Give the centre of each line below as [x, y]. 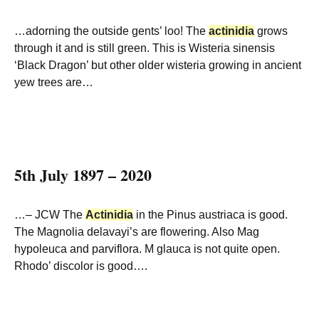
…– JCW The [50, 215]
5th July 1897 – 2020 [83, 175]
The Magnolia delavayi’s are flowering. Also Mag [137, 232]
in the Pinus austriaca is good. [210, 215]
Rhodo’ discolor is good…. [81, 266]
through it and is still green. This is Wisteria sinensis [145, 48]
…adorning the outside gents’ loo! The [111, 31]
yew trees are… [54, 82]
